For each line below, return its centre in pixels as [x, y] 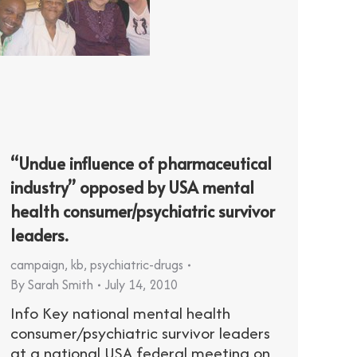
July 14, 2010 [141, 285]
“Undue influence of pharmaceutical [141, 164]
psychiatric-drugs [137, 265]
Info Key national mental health [120, 313]
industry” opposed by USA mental [132, 188]
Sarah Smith [61, 285]
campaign [37, 265]
